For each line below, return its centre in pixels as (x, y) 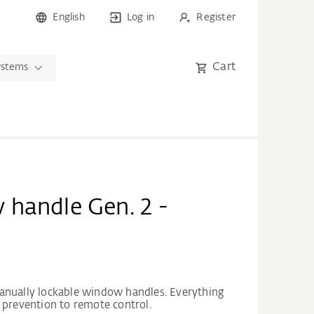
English (69, 18)
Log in (141, 18)
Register (216, 18)
